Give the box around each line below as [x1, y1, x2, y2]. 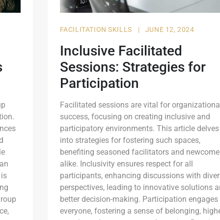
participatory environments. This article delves [59, 123, 219, 133]
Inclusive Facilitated [59, 42, 182, 59]
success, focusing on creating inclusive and [59, 111, 210, 121]
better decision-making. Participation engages [59, 194, 218, 204]
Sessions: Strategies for [59, 58, 206, 75]
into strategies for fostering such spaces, [59, 135, 200, 145]
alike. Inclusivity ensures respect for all [59, 159, 193, 168]
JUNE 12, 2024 [145, 25, 194, 33]
